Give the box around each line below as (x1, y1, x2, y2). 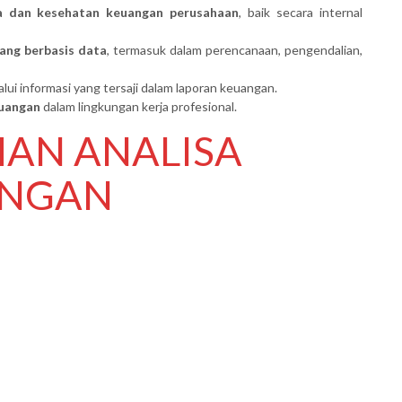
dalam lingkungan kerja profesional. (40, 98, 237, 114)
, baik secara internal (239, 4, 363, 20)
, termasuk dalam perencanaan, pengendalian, (107, 41, 363, 57)
